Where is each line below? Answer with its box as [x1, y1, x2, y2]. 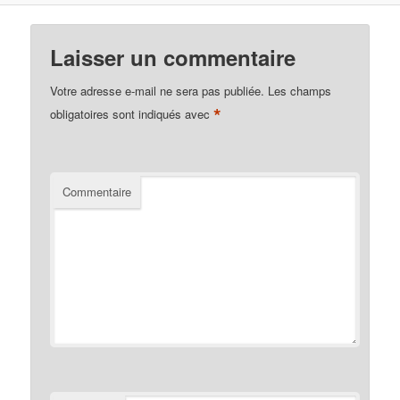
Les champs [264, 82, 332, 100]
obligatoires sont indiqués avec [50, 104, 214, 122]
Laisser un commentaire [50, 42, 296, 73]
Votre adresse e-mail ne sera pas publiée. [50, 82, 265, 100]
